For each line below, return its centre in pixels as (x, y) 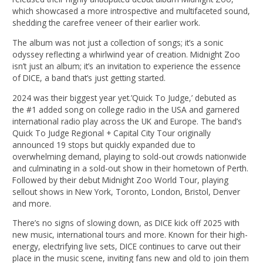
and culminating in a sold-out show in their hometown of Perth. (131, 168)
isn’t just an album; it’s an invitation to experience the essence (127, 66)
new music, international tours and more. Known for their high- (130, 235)
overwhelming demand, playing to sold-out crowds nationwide (130, 156)
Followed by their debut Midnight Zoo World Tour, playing (121, 180)
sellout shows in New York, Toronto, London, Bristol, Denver (127, 191)
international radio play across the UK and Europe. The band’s (127, 121)
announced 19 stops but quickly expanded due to (104, 144)
